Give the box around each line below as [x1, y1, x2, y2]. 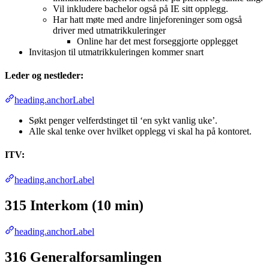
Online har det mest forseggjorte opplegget [77, 35, 238, 46]
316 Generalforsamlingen [5, 249, 162, 265]
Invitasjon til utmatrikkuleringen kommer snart [29, 46, 204, 57]
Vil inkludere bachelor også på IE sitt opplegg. [53, 3, 228, 14]
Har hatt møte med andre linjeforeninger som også [53, 14, 242, 25]
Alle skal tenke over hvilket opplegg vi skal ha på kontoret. [29, 126, 252, 137]
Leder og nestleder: [5, 70, 83, 80]
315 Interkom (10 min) [5, 197, 144, 213]
